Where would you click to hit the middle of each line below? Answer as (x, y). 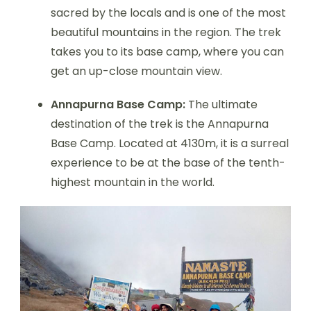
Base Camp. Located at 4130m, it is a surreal (170, 143)
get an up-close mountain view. (136, 71)
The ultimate (221, 104)
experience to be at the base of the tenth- (168, 163)
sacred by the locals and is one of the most (168, 13)
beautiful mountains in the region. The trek (166, 32)
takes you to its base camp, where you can (167, 52)
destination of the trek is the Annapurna (160, 124)
